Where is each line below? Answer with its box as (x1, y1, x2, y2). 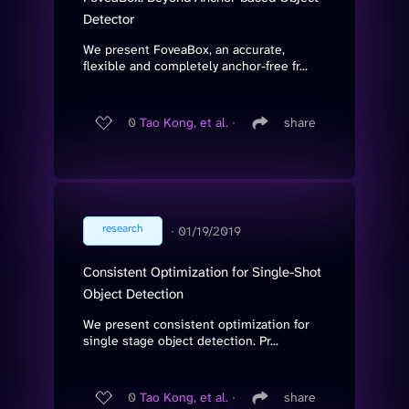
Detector (83, 9, 134, 28)
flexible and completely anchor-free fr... (83, 57, 308, 74)
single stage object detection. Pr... (83, 331, 278, 349)
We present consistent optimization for (83, 315, 309, 332)
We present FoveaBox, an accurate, (83, 40, 285, 58)
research (102, 220, 143, 236)
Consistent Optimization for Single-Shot (83, 262, 321, 281)
